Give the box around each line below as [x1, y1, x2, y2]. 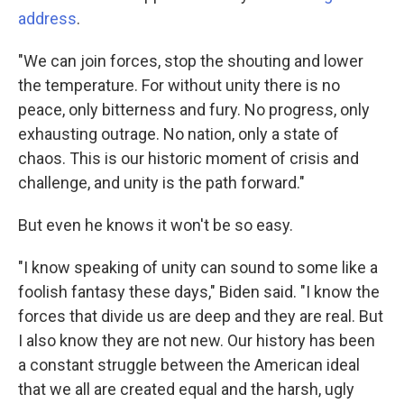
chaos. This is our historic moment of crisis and [18, 149, 359, 169]
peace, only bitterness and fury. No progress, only [18, 100, 370, 120]
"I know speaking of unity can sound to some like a [18, 258, 378, 278]
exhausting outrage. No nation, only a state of [18, 124, 339, 144]
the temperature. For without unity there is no [18, 76, 340, 96]
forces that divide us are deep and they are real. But [18, 307, 383, 326]
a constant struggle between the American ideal [18, 355, 360, 375]
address [18, 9, 77, 29]
